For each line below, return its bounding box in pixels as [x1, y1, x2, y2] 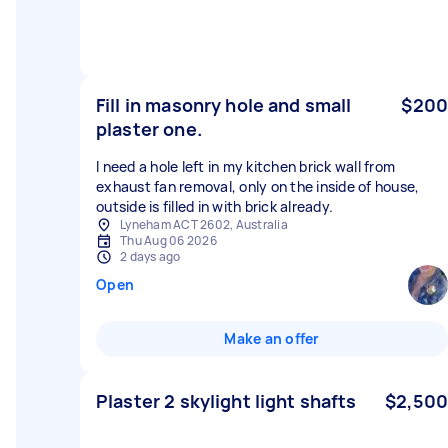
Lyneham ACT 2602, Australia [120, 216, 288, 233]
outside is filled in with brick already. [96, 197, 333, 216]
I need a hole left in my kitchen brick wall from [96, 157, 395, 176]
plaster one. [96, 117, 202, 141]
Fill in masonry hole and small [96, 93, 352, 117]
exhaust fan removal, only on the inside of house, [96, 177, 420, 196]
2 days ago [120, 248, 181, 265]
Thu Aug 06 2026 [120, 232, 217, 249]
